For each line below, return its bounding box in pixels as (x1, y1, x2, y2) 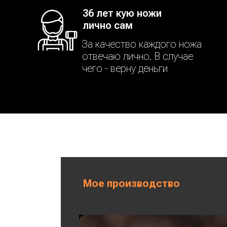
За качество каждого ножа (82, 38, 202, 50)
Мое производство (83, 177, 180, 190)
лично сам (83, 19, 133, 31)
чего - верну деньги (82, 62, 168, 74)
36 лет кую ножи (83, 7, 162, 19)
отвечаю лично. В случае (82, 50, 193, 62)
